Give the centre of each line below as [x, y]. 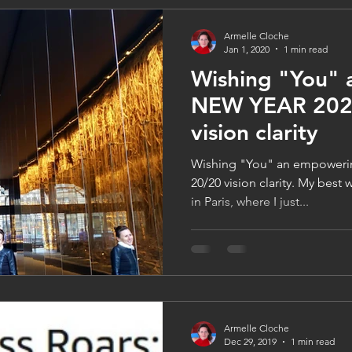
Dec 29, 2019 [250, 342]
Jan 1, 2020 [247, 49]
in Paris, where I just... [250, 201]
